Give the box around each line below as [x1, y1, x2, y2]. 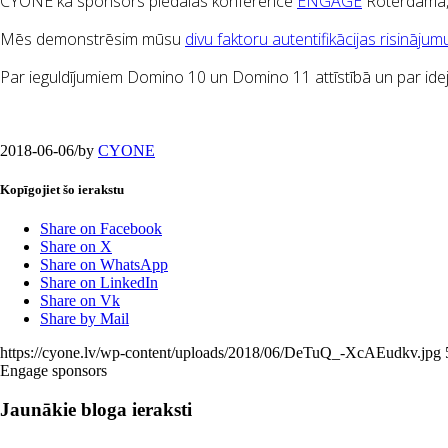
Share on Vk [40, 292, 120, 310]
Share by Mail [40, 310, 129, 328]
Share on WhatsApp [40, 256, 168, 274]
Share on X [40, 238, 112, 256]
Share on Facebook [40, 220, 162, 238]
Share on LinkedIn [40, 274, 158, 292]
